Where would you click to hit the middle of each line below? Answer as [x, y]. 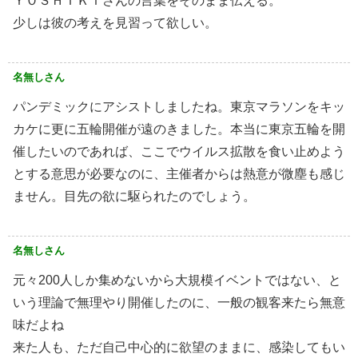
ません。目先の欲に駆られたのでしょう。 [134, 197]
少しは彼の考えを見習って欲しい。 [115, 23]
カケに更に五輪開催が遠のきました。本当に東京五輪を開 [179, 129]
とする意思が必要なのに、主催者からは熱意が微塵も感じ [179, 174]
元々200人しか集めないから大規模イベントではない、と [177, 280]
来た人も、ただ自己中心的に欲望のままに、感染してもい [179, 348]
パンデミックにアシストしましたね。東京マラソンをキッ [179, 107]
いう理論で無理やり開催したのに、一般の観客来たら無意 [179, 303]
